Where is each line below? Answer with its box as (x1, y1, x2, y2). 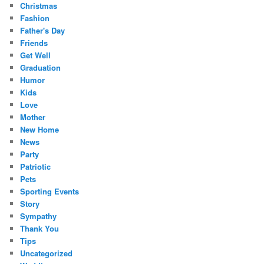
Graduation (20, 62, 61, 74)
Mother (20, 111, 46, 123)
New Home (20, 124, 60, 136)
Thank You (20, 223, 60, 235)
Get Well (20, 49, 51, 61)
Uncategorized (20, 247, 73, 259)
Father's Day (20, 25, 65, 37)
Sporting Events (20, 186, 80, 197)
